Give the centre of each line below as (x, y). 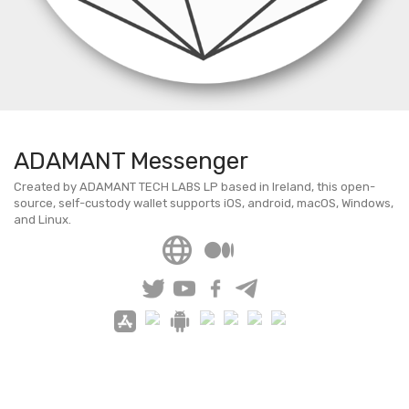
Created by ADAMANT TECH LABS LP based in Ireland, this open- (194, 187)
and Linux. (42, 220)
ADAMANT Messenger (131, 161)
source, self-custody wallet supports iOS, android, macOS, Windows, (204, 203)
